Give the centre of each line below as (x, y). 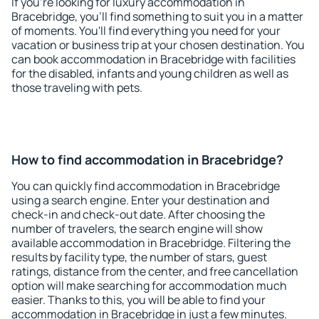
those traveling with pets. (77, 88)
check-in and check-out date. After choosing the (138, 214)
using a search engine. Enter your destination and (140, 200)
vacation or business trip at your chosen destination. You (158, 45)
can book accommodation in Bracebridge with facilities (153, 59)
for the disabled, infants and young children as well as (150, 73)
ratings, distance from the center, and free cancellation (155, 271)
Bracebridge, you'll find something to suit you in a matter (157, 16)
